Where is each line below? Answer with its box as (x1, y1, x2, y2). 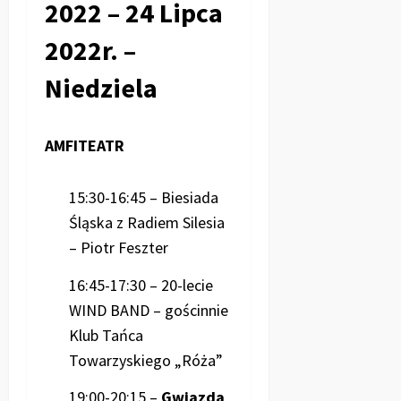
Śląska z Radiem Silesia (69, 212, 225, 234)
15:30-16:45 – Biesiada (69, 187, 218, 209)
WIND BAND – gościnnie (69, 299, 228, 320)
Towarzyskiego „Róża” (69, 349, 223, 371)
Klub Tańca (69, 324, 143, 346)
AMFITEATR (45, 135, 124, 157)
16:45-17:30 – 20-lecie (69, 274, 213, 295)
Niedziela (45, 71, 158, 106)
